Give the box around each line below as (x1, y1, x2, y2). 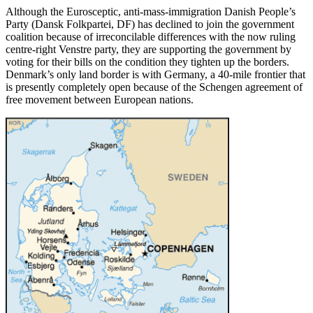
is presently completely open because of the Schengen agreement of (6, 80, 303, 93)
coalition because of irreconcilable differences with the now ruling (6, 30, 296, 43)
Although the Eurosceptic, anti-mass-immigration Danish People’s (6, 5, 296, 17)
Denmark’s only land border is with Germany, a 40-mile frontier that (6, 68, 305, 80)
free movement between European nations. (6, 93, 194, 105)
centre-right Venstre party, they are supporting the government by (6, 43, 291, 55)
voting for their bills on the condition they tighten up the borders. (6, 55, 289, 68)
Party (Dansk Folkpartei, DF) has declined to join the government (6, 17, 294, 30)
